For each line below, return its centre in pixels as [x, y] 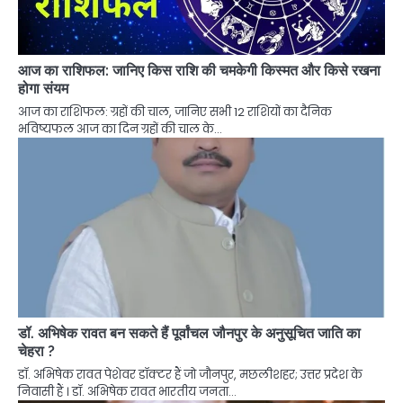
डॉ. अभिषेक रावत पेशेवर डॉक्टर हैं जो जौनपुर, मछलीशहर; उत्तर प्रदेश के [190, 374]
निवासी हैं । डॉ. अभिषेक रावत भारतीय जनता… [127, 391]
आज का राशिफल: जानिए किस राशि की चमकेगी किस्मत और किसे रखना [199, 70]
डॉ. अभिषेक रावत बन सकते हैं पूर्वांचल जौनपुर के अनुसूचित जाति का [189, 333]
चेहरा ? [36, 351]
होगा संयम [43, 88]
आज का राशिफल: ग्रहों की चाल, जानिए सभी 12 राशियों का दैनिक [175, 112]
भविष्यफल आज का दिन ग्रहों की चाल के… [120, 129]
